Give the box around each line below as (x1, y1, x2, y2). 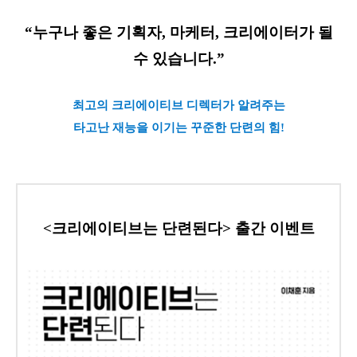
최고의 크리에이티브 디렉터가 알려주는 (72, 98, 285, 112)
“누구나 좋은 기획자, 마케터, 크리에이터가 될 (24, 23, 333, 41)
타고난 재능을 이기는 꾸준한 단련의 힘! (73, 120, 284, 134)
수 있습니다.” (132, 49, 225, 67)
